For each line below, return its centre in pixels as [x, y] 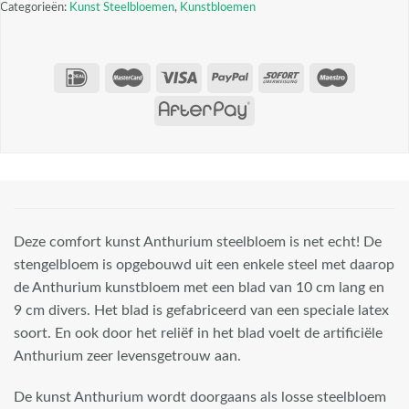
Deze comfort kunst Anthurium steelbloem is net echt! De [198, 241]
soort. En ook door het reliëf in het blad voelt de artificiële [198, 333]
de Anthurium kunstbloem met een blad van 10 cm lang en [199, 287]
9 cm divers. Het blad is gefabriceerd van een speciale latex [201, 310]
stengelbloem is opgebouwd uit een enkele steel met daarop [204, 264]
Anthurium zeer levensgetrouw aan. [127, 356]
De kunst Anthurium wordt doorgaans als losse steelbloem [200, 398]
